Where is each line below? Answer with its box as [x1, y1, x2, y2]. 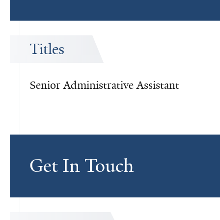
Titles [29, 40, 64, 58]
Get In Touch [29, 154, 134, 178]
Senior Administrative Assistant [29, 78, 179, 92]
